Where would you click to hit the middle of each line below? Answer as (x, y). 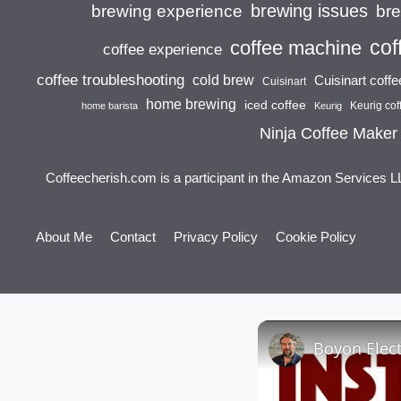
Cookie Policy (316, 237)
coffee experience (162, 50)
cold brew (223, 81)
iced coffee (275, 105)
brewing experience (166, 12)
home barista (110, 106)
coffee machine (296, 48)
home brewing (191, 105)
